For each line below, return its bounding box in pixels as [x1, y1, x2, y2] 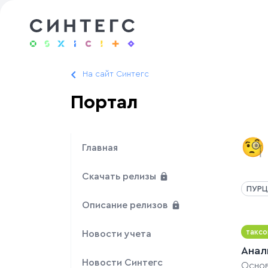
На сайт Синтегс [83, 70, 149, 79]
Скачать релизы [82, 172, 159, 182]
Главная [82, 143, 118, 153]
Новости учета [82, 229, 151, 239]
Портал [71, 93, 138, 112]
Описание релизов [82, 200, 170, 211]
